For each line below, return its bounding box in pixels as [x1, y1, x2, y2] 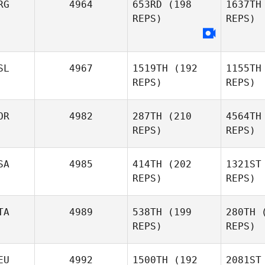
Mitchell [159, 73, 189, 83]
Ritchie [161, 25, 188, 35]
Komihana [175, 62, 213, 72]
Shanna [179, 14, 209, 24]
